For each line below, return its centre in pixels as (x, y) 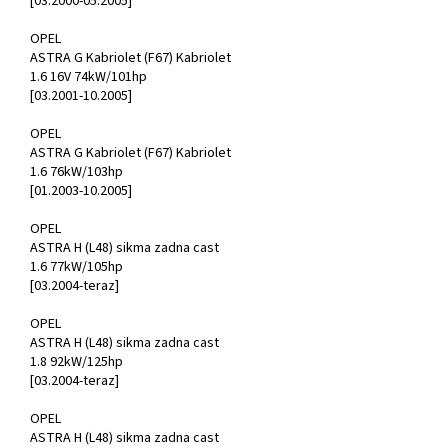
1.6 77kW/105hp (76, 267)
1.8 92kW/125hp (76, 362)
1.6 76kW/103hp (76, 172)
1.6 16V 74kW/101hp (88, 77)
